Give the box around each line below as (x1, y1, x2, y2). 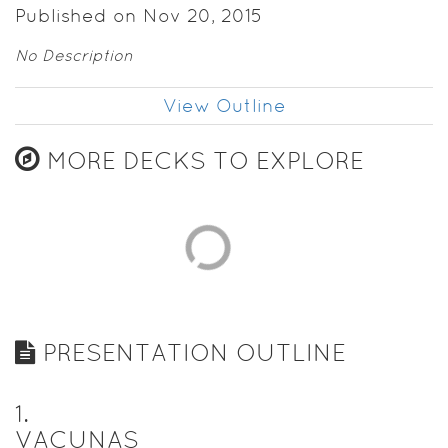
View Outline (162, 94, 286, 116)
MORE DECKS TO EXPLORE (40, 146, 364, 174)
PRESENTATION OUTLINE (36, 338, 346, 366)
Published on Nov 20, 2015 (15, 4, 263, 26)
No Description (15, 45, 133, 65)
